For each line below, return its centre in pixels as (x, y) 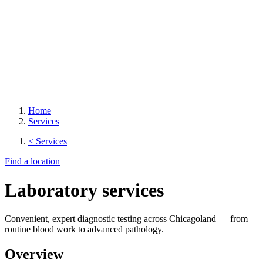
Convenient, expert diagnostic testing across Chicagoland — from (126, 219)
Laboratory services (84, 190)
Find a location (32, 161)
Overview (34, 254)
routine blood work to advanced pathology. (84, 229)
